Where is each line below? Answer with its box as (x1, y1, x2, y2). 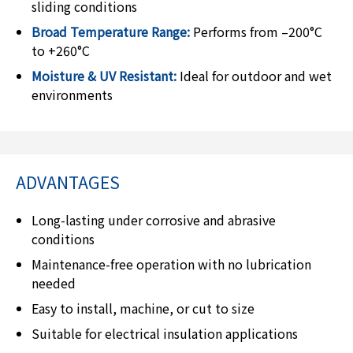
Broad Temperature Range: (32, 21, 190, 41)
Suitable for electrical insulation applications (32, 323, 298, 343)
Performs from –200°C (190, 21, 322, 41)
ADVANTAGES (16, 169, 120, 194)
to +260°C (32, 40, 90, 60)
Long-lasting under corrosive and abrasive (32, 210, 276, 229)
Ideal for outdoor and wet (176, 65, 332, 85)
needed (32, 273, 76, 292)
